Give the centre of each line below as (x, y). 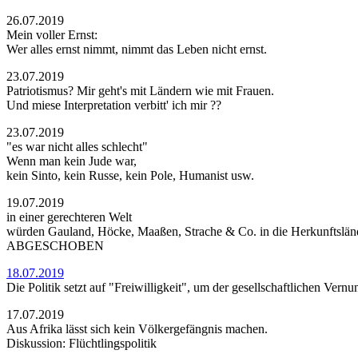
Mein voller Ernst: (52, 35)
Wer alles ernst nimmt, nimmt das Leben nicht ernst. (137, 49)
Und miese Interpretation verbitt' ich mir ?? (114, 105)
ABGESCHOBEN (55, 246)
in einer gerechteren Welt (69, 217)
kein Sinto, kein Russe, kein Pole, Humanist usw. (130, 175)
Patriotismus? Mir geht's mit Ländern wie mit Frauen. (140, 91)
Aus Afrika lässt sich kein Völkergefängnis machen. (137, 329)
